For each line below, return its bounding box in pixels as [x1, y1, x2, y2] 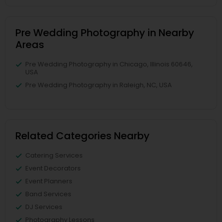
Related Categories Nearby [15, 128, 150, 143]
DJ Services [25, 202, 62, 212]
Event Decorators [25, 163, 81, 173]
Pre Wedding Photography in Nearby [15, 25, 194, 40]
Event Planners [25, 176, 72, 186]
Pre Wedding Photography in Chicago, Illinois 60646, [25, 59, 193, 69]
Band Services [25, 189, 71, 199]
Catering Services [25, 150, 83, 160]
